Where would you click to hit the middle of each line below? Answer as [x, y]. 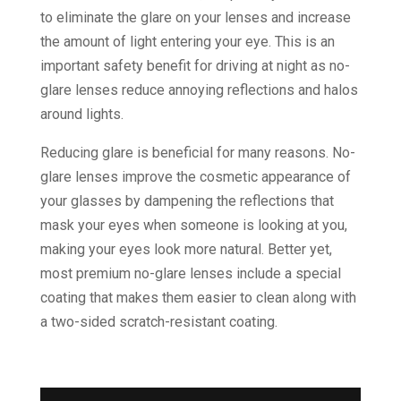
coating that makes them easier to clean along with [198, 297]
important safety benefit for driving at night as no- [195, 65]
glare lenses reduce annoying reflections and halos [199, 90]
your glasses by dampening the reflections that [187, 200]
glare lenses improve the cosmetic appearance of [195, 176]
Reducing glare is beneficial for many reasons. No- [197, 152]
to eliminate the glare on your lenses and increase [195, 17]
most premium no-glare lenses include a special [190, 273]
